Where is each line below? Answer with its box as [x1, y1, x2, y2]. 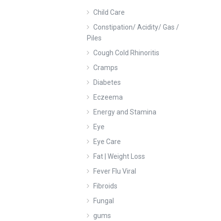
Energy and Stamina [93, 108, 156, 116]
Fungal [93, 196, 114, 205]
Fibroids [93, 182, 117, 190]
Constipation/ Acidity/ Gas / [93, 23, 179, 31]
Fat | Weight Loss [93, 152, 145, 160]
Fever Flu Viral [93, 167, 136, 175]
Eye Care [93, 137, 121, 146]
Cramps [93, 63, 118, 72]
